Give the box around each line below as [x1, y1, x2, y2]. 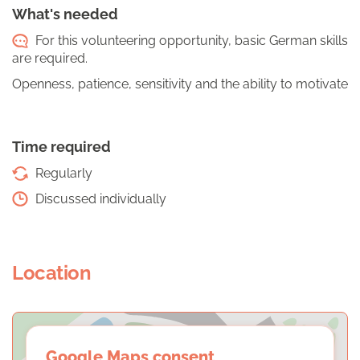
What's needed [12, 6, 118, 23]
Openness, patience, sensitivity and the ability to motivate [12, 76, 348, 92]
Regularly [32, 166, 92, 182]
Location [12, 261, 92, 285]
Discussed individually [32, 191, 166, 207]
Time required [12, 138, 111, 156]
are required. [12, 51, 88, 67]
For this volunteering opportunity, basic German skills [35, 33, 348, 49]
